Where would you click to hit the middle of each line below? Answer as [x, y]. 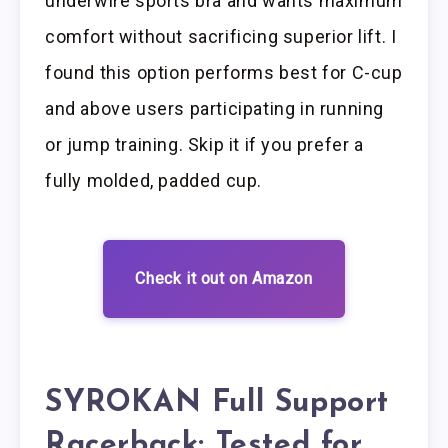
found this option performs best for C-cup [224, 73]
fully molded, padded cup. [154, 181]
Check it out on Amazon [224, 279]
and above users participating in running [215, 109]
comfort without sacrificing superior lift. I [221, 37]
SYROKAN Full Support [217, 404]
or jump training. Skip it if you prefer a [204, 145]
